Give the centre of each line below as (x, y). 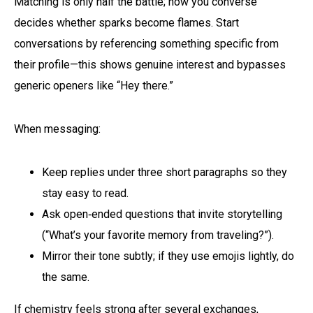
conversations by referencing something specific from (146, 43)
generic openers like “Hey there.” (94, 85)
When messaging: (57, 129)
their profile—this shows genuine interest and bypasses (150, 64)
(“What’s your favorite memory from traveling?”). (158, 235)
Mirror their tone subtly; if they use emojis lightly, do (168, 256)
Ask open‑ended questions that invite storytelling (162, 214)
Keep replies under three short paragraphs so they (165, 172)
